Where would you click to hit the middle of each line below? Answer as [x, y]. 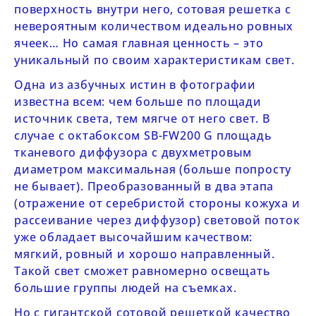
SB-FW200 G [180, 135]
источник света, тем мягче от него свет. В [142, 119]
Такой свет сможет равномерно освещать [142, 271]
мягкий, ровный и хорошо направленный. [145, 254]
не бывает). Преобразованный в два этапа [144, 186]
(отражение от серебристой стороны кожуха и [157, 203]
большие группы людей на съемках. [126, 288]
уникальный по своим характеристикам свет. [154, 60]
